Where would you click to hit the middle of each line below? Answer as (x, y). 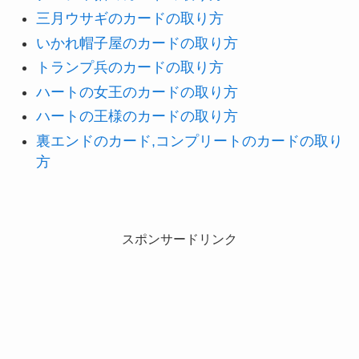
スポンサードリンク (179, 239)
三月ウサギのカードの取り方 (129, 19)
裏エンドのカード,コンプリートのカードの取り (189, 141)
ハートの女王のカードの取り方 (137, 92)
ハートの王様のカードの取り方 (137, 117)
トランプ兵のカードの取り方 (129, 68)
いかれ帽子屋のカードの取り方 (137, 43)
